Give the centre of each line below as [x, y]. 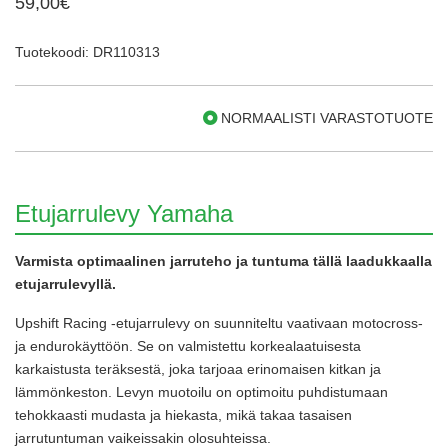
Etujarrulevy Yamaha [124, 213]
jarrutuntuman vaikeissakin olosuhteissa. [143, 437]
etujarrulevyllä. [65, 283]
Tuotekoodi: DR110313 [87, 51]
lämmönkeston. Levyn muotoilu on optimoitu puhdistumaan [201, 391]
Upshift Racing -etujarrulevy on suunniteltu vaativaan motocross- [219, 322]
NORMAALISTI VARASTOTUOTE [325, 117]
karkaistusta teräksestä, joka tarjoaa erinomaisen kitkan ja [198, 368]
